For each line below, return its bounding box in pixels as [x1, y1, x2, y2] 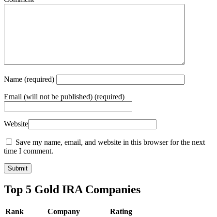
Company [47, 207, 80, 216]
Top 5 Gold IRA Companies [4, 183, 140, 196]
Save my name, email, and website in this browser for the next [15, 138, 205, 146]
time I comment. [4, 146, 53, 155]
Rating [109, 207, 132, 216]
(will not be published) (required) [24, 92, 124, 101]
